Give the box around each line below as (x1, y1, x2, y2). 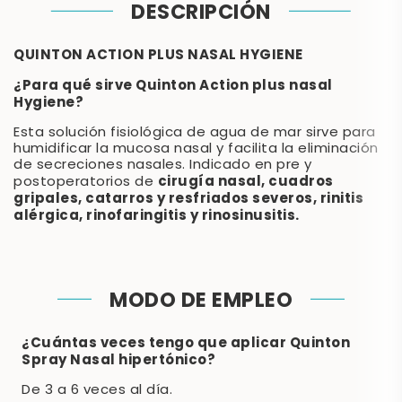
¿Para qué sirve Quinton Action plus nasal (13, 74, 333, 98)
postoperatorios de (13, 170, 158, 194)
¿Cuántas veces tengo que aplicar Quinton (22, 331, 350, 355)
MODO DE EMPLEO (109, 284, 293, 319)
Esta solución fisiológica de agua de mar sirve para (13, 121, 376, 144)
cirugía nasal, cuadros (157, 170, 334, 194)
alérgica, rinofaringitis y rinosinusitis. (13, 204, 300, 228)
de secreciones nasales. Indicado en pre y (13, 153, 312, 177)
